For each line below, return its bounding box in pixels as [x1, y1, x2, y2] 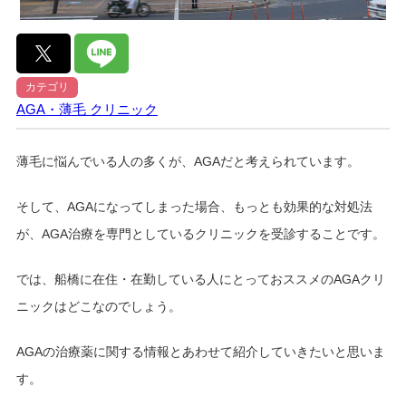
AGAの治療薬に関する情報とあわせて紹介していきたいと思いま [15, 343, 385, 359]
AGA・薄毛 [15, 101, 90, 117]
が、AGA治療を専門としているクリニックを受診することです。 [15, 226, 385, 241]
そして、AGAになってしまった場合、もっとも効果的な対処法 [15, 198, 372, 214]
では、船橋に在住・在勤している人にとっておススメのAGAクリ [15, 271, 385, 286]
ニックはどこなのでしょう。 [15, 298, 181, 314]
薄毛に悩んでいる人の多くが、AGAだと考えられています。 [15, 153, 360, 169]
